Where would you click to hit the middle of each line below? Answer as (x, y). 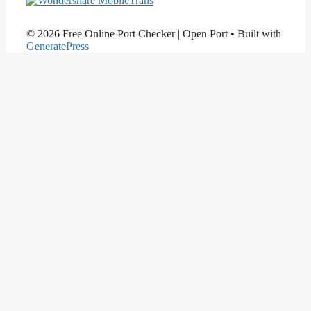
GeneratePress (58, 46)
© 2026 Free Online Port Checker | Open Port (127, 33)
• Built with (254, 33)
